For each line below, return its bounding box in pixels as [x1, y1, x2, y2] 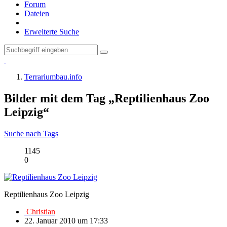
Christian [24, 207, 55, 216]
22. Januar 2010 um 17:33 [24, 216, 108, 225]
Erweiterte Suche [24, 27, 79, 36]
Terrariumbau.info [24, 72, 82, 81]
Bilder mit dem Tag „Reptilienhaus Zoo [4, 91, 209, 105]
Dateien [24, 9, 49, 18]
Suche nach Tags [4, 129, 58, 138]
